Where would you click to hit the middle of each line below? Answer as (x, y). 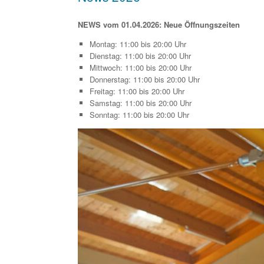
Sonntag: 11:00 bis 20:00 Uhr (139, 115)
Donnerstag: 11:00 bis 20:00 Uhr (144, 80)
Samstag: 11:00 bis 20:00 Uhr (140, 103)
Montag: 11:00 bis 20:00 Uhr (138, 44)
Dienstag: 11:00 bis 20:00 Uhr (140, 56)
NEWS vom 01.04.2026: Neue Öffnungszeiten (159, 25)
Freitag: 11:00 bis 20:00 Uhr (137, 91)
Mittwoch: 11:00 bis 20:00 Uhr (140, 68)
